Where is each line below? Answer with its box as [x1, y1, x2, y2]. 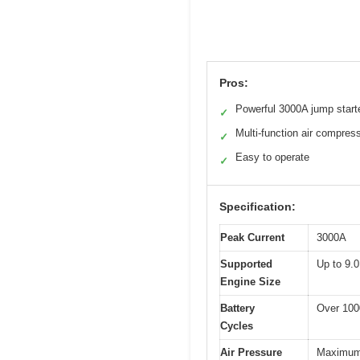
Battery [220, 301, 255, 314]
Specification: [219, 199, 296, 213]
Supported [220, 257, 272, 270]
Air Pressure [220, 346, 282, 358]
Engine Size [220, 275, 280, 288]
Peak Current [220, 231, 284, 243]
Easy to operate [235, 150, 309, 163]
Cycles [220, 319, 253, 332]
